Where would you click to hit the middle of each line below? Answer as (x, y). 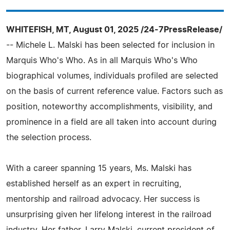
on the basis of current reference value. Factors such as (114, 91)
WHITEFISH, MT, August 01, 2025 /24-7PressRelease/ (114, 30)
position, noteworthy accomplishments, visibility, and (109, 107)
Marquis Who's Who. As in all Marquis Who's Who (102, 61)
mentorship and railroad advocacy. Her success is (103, 199)
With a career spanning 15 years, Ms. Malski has (99, 168)
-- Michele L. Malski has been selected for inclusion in (110, 45)
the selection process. (49, 138)
